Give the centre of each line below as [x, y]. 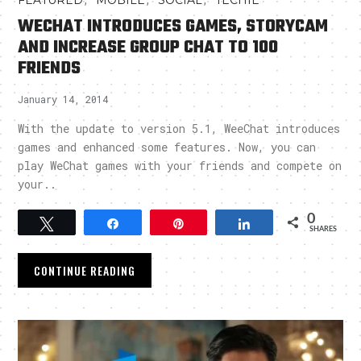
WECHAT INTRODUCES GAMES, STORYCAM [173, 27]
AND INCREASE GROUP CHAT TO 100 [148, 48]
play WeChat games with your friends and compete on [180, 166]
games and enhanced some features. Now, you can [167, 147]
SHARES [323, 230]
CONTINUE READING [85, 271]
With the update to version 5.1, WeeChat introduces [179, 129]
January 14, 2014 [63, 100]
